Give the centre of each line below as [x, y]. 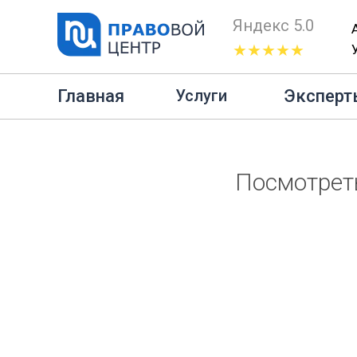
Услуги [201, 96]
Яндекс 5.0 [273, 25]
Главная [90, 96]
